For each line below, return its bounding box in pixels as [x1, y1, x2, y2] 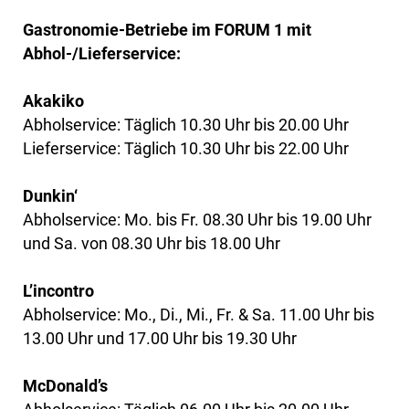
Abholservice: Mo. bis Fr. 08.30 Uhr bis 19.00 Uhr [23, 209, 372, 229]
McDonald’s [23, 375, 108, 395]
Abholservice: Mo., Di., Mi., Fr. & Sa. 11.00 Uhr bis [23, 304, 374, 324]
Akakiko [23, 90, 84, 110]
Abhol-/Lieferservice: [23, 43, 181, 63]
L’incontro [23, 280, 94, 300]
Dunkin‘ [23, 185, 78, 205]
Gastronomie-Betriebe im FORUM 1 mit [23, 19, 311, 39]
